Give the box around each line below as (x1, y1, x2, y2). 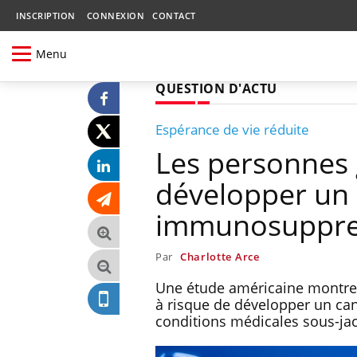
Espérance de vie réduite (155, 120, 309, 139)
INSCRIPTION (16, 10, 76, 22)
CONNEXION (86, 10, 144, 22)
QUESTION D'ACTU (155, 79, 277, 97)
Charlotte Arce (179, 249, 260, 264)
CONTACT (152, 10, 196, 22)
